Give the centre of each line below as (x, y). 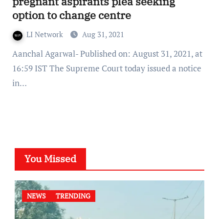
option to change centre (71, 15)
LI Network (45, 34)
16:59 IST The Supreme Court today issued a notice (107, 68)
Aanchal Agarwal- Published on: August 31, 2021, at (15, 54)
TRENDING (73, 196)
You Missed (50, 159)
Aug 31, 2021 (103, 34)
